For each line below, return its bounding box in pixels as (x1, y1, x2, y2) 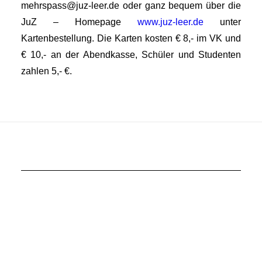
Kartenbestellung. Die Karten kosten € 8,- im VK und (21, 33, 241, 43)
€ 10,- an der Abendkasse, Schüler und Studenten (21, 50, 241, 60)
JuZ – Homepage (21, 17, 137, 27)
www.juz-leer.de (137, 17, 204, 27)
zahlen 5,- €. (21, 66, 72, 76)
